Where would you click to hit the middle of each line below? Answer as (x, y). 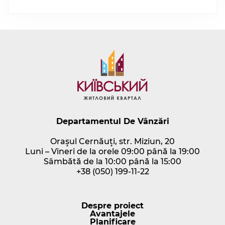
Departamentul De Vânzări (113, 122)
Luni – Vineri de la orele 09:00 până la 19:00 (113, 152)
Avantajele (113, 214)
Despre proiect (113, 206)
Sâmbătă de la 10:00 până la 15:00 (113, 162)
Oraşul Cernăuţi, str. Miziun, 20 (113, 142)
